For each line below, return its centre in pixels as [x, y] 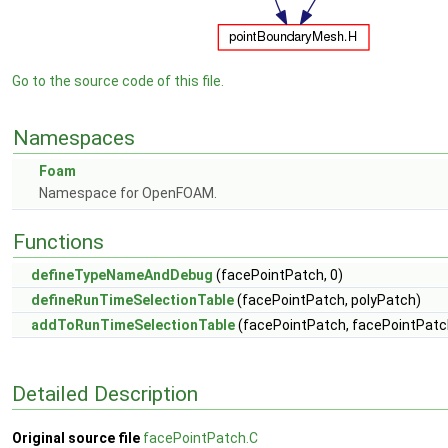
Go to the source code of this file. [118, 81]
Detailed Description [105, 393]
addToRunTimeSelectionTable [133, 325]
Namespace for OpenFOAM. [128, 193]
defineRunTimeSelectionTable [132, 300]
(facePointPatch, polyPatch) [327, 300]
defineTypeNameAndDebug [122, 275]
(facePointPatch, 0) [278, 275]
